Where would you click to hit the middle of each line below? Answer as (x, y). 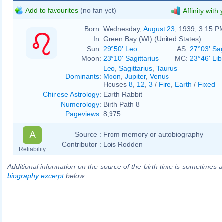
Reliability (32, 149)
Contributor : (82, 144)
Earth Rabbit (123, 94)
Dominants (82, 76)
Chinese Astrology (71, 94)
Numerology (80, 104)
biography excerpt (36, 176)
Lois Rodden (123, 144)
